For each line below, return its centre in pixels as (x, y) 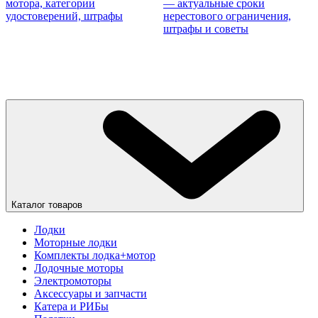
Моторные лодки (76, 243)
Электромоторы (73, 281)
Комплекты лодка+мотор (95, 256)
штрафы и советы (206, 29)
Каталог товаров (47, 205)
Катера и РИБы (71, 307)
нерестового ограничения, (227, 16)
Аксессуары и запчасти (91, 294)
